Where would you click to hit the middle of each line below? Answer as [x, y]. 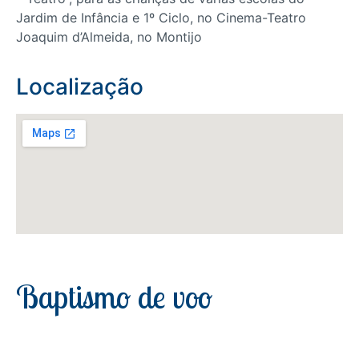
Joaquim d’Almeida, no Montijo [109, 37]
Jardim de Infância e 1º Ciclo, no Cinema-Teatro [161, 18]
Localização [80, 87]
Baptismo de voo [114, 296]
